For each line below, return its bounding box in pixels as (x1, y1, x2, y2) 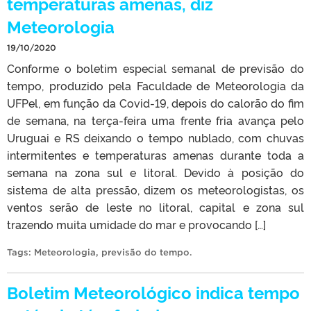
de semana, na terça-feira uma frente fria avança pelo (7, 112, 304, 128)
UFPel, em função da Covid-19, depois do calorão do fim (7, 94, 304, 110)
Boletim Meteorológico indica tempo (7, 280, 300, 303)
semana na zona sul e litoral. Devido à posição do (7, 164, 304, 180)
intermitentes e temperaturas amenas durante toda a (7, 146, 304, 162)
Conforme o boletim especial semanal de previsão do (7, 60, 304, 76)
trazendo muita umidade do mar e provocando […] (7, 216, 266, 232)
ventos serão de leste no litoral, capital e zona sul (7, 199, 304, 215)
